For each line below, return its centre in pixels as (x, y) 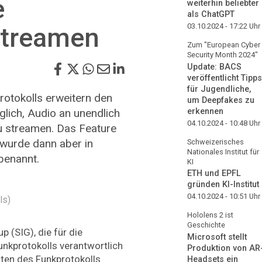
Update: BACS (214, 67)
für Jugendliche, (219, 89)
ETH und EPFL (214, 174)
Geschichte (206, 225)
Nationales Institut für (223, 151)
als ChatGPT (211, 14)
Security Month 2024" (223, 54)
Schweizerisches (216, 142)
